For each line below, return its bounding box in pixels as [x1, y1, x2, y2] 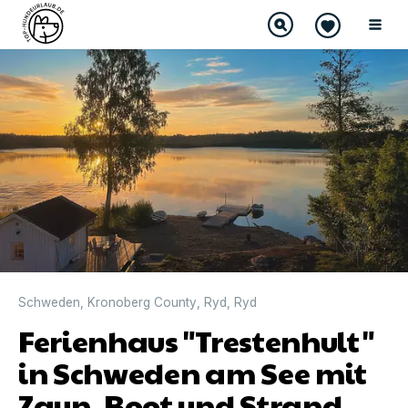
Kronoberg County [87, 294, 197, 310]
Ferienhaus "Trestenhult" [18, 319, 374, 361]
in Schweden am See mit [18, 351, 367, 393]
